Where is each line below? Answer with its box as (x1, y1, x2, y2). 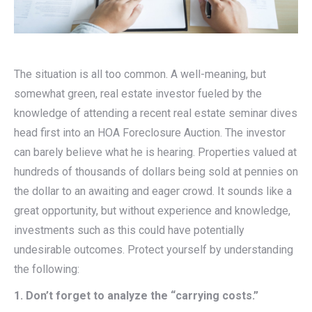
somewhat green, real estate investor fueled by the (14, 86, 262, 100)
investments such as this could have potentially (14, 223, 244, 237)
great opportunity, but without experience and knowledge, (14, 203, 290, 217)
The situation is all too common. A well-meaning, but (14, 67, 266, 81)
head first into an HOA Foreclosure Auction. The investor (14, 125, 286, 139)
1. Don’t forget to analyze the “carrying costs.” (14, 288, 258, 302)
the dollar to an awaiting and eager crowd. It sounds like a (14, 184, 292, 198)
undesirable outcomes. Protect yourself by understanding (14, 242, 293, 256)
